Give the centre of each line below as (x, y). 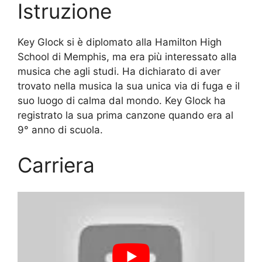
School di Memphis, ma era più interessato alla (127, 57)
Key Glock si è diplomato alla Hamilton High (120, 42)
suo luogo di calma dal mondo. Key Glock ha (122, 101)
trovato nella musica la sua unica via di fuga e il (129, 86)
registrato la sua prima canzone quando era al (125, 116)
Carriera (56, 165)
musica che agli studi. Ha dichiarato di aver (119, 72)
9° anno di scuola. (60, 130)
